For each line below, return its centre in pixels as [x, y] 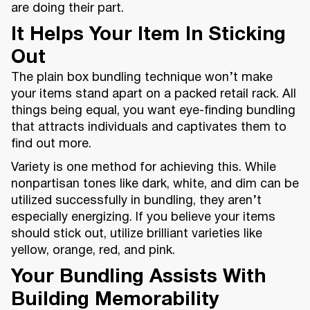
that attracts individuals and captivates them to [149, 128]
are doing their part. [67, 9]
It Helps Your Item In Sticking [148, 36]
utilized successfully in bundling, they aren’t [136, 201]
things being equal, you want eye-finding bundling [153, 111]
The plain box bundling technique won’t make [142, 78]
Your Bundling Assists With [138, 278]
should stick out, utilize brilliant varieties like [137, 235]
